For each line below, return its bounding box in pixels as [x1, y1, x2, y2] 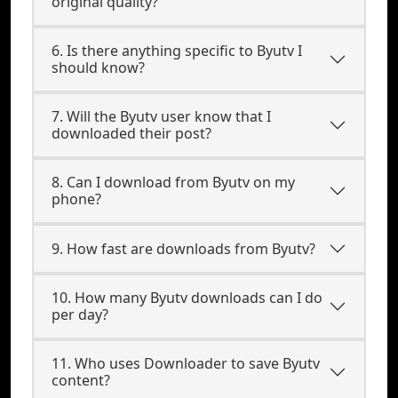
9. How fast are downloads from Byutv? [52, 238, 315, 259]
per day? [52, 305, 108, 324]
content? [52, 370, 110, 390]
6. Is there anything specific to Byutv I [52, 41, 302, 60]
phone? [52, 189, 101, 209]
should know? [52, 58, 145, 77]
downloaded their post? [52, 123, 211, 143]
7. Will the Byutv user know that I [52, 107, 271, 126]
